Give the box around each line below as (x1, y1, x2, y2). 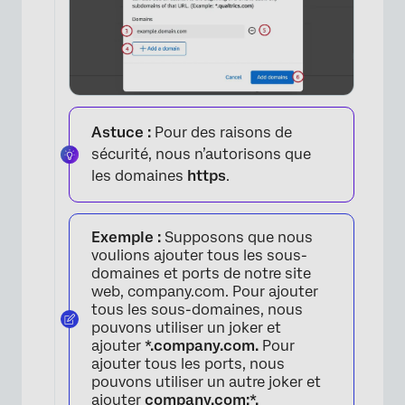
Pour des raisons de (151, 123, 292, 141)
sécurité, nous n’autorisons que (91, 145, 311, 163)
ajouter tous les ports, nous (91, 354, 285, 372)
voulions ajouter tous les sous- (91, 246, 307, 264)
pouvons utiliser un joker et (91, 318, 281, 336)
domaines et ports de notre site (91, 264, 311, 282)
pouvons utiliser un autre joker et (91, 372, 321, 391)
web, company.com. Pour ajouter (91, 282, 318, 300)
